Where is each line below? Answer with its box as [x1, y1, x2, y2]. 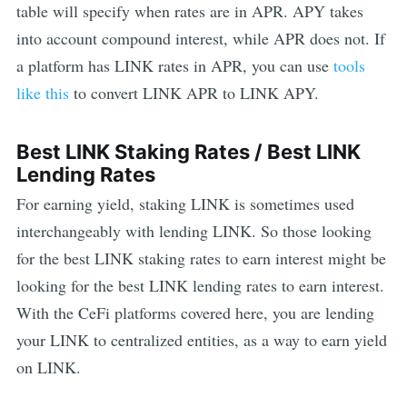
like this [15, 82, 69, 104]
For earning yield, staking [15, 193, 191, 215]
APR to [181, 82, 240, 104]
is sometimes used [229, 193, 354, 215]
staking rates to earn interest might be [133, 247, 386, 270]
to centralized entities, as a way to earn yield [88, 329, 387, 352]
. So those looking [251, 220, 372, 243]
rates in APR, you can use [153, 55, 333, 77]
